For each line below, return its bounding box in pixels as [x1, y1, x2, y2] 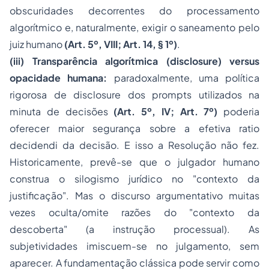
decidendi [10, 139, 58, 152]
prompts [152, 88, 192, 101]
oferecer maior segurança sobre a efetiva [10, 122, 239, 135]
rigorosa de [10, 88, 73, 101]
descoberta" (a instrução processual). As [10, 223, 259, 236]
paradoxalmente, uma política [107, 71, 259, 85]
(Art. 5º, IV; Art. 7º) [113, 105, 218, 118]
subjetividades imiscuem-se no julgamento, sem [10, 240, 259, 253]
